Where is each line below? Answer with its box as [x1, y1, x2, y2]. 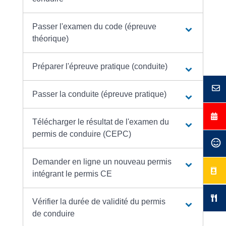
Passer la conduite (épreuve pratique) [32, 90, 169, 99]
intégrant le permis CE [32, 169, 112, 179]
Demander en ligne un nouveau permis [32, 157, 172, 166]
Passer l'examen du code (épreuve [32, 22, 157, 31]
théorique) [32, 34, 69, 43]
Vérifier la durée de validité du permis [32, 197, 166, 206]
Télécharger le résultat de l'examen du [32, 118, 169, 127]
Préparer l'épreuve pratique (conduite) [32, 62, 168, 71]
